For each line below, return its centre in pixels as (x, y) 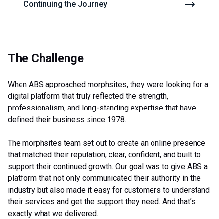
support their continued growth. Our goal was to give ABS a (108, 166)
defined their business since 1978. (67, 120)
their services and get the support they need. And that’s (102, 202)
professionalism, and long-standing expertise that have (102, 108)
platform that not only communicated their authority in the (104, 178)
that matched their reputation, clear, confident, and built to (104, 155)
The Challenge (46, 58)
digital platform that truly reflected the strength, (88, 96)
